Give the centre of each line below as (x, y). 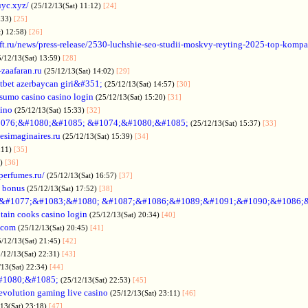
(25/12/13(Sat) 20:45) (54, 227)
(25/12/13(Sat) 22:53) (97, 279)
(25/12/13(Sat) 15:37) (227, 123)
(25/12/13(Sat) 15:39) (99, 136)
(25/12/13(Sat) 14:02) (80, 70)
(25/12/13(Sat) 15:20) (132, 97)
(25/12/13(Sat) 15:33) (51, 110)
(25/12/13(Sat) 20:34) (125, 214)
